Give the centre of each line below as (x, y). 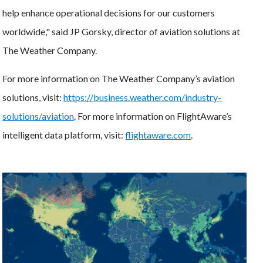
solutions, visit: (33, 97)
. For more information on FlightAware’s (153, 116)
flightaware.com (158, 134)
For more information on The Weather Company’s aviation (119, 78)
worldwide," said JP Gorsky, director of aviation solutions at (122, 31)
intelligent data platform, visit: (64, 134)
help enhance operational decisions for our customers (109, 12)
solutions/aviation (38, 116)
